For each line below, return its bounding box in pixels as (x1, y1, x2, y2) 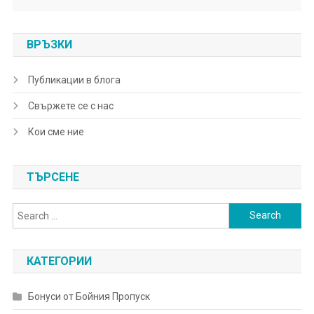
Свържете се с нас (27, 100, 114, 111)
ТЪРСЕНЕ (26, 170, 79, 184)
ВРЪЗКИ (26, 37, 72, 51)
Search (228, 205, 261, 217)
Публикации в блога (27, 74, 121, 86)
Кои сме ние (27, 125, 84, 137)
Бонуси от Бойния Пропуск (27, 290, 150, 302)
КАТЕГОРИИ (26, 254, 92, 268)
